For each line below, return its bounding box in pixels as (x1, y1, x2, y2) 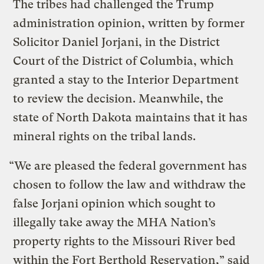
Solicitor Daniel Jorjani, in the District (13, 35, 220, 49)
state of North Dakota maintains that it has (13, 110, 248, 124)
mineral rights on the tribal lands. (13, 129, 202, 143)
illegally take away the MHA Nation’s (13, 215, 216, 229)
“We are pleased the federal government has (9, 159, 247, 173)
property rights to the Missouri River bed (13, 234, 236, 248)
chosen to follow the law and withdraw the (13, 177, 246, 192)
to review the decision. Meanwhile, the (13, 91, 224, 105)
